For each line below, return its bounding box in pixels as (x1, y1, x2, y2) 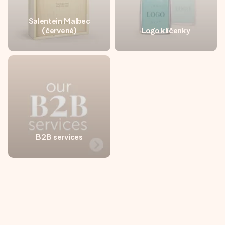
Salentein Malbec (28, 16, 90, 26)
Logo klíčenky (141, 26, 190, 35)
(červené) (42, 26, 77, 35)
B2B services (36, 132, 83, 142)
